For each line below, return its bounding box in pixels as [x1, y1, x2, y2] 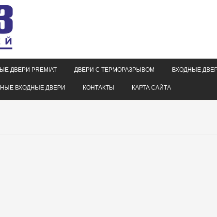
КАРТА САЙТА [132, 84, 171, 92]
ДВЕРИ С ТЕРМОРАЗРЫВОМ [74, 66, 155, 74]
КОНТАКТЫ [83, 84, 114, 92]
